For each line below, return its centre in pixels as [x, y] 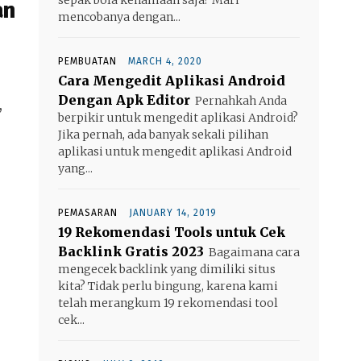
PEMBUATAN [87, 61]
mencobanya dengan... [119, 17]
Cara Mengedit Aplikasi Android [172, 80]
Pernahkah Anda [241, 100]
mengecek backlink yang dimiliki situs [167, 269]
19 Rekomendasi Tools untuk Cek [172, 232]
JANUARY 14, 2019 [173, 212]
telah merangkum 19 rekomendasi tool [168, 303]
